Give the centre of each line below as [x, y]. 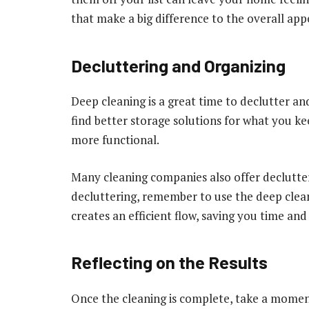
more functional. [115, 139]
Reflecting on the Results [169, 262]
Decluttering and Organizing [178, 65]
